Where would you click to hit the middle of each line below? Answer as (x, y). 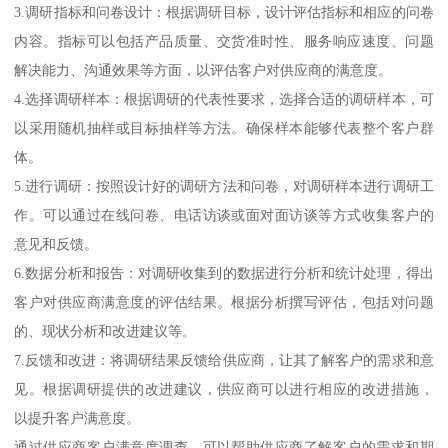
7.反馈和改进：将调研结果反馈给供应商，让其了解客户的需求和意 (224, 360)
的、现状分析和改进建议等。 (105, 331)
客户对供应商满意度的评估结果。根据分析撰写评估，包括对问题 (224, 302)
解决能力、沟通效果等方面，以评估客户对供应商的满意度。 (203, 70)
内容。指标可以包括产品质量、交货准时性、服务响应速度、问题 (224, 41)
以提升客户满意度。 (77, 418)
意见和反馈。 (56, 244)
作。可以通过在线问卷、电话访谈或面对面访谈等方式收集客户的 (224, 215)
